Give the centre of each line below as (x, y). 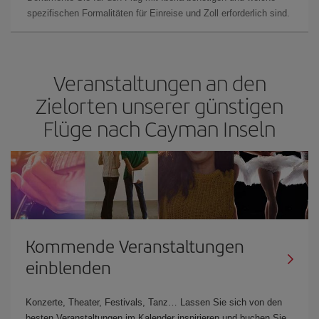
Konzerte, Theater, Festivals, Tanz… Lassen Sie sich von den (154, 302)
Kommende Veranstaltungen (135, 245)
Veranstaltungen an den (159, 82)
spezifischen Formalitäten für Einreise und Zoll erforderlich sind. (158, 13)
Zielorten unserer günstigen (159, 105)
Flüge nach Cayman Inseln (159, 128)
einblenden (68, 267)
